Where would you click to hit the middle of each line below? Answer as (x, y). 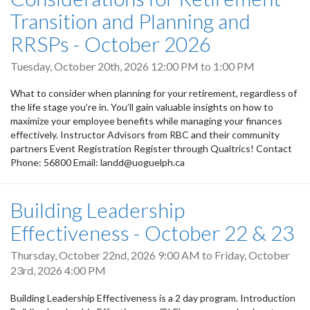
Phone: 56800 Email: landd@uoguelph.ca (98, 163)
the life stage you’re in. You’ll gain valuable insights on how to (142, 107)
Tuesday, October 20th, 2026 (81, 66)
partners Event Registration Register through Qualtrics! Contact (151, 149)
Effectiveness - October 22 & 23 (152, 233)
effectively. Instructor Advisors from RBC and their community (145, 135)
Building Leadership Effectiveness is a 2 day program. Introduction (153, 298)
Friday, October (252, 255)
